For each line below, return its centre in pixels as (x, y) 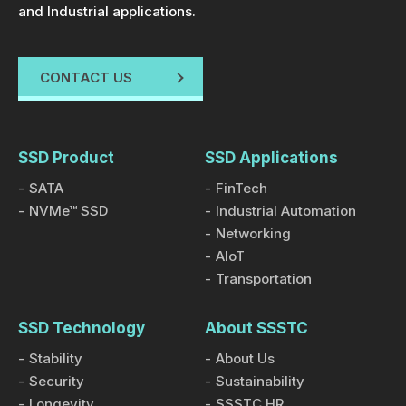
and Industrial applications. (107, 11)
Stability (56, 358)
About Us (245, 358)
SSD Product (66, 157)
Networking (253, 233)
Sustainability (260, 381)
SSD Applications (271, 157)
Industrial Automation (286, 210)
